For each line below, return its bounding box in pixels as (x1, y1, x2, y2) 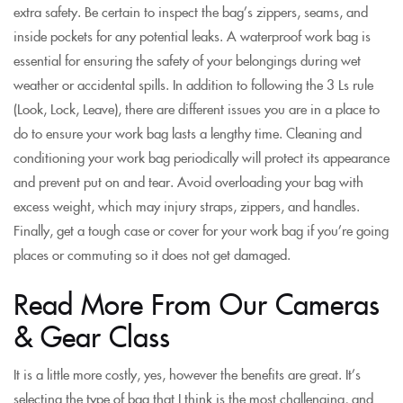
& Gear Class (13, 315, 170, 354)
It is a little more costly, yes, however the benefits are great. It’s (13, 364, 361, 383)
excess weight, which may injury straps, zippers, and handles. (13, 195, 360, 215)
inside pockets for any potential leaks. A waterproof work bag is (13, 25, 371, 45)
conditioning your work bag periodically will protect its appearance (13, 147, 390, 166)
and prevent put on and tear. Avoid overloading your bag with (13, 171, 363, 191)
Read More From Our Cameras (13, 282, 380, 322)
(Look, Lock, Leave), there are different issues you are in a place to (13, 98, 380, 118)
